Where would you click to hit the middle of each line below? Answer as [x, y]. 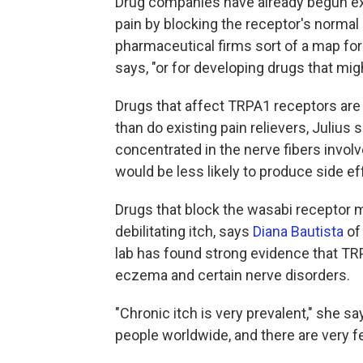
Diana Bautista [298, 231]
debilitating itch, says [184, 231]
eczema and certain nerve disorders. [233, 275]
